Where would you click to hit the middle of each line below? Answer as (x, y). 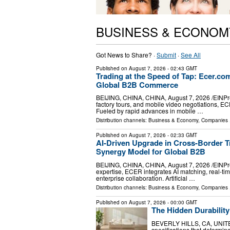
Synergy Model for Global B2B (151, 152)
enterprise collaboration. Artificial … (146, 178)
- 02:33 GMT (181, 135)
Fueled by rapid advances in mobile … (150, 111)
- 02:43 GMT (181, 68)
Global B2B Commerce (137, 84)
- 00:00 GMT (181, 202)
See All (191, 54)
